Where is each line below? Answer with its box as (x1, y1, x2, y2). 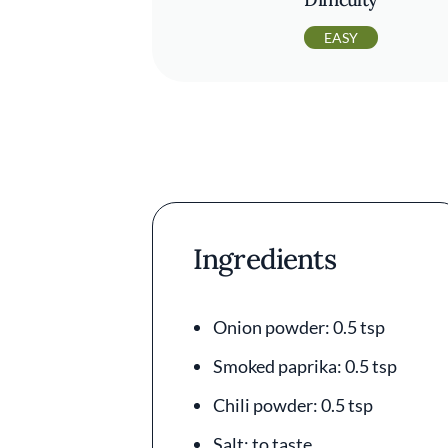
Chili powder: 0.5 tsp (213, 394, 373, 416)
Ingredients (193, 241, 336, 277)
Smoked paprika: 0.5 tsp (213, 355, 397, 377)
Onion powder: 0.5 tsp (213, 316, 385, 338)
